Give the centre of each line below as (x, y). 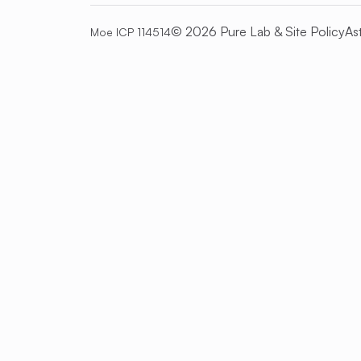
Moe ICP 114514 (131, 32)
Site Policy (315, 31)
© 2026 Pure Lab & (228, 31)
